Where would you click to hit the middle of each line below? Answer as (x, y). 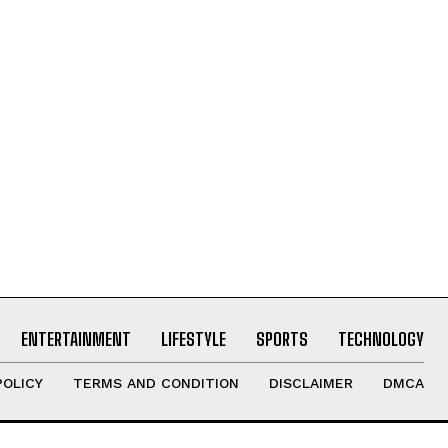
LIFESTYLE (193, 338)
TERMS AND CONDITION (155, 382)
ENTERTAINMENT (75, 338)
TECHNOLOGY (380, 338)
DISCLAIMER (310, 382)
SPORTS (281, 338)
